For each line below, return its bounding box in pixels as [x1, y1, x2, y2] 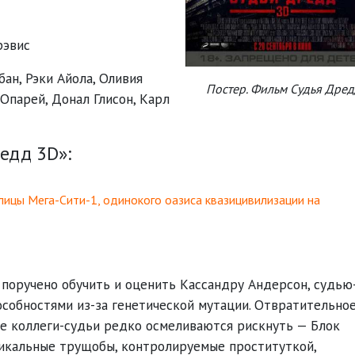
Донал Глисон [52, 90, 133, 108]
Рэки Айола [25, 69, 93, 87]
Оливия [99, 69, 143, 87]
